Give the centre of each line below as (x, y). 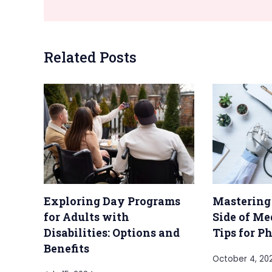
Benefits (66, 249)
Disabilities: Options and (112, 233)
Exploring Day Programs (112, 201)
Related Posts (90, 57)
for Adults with (87, 217)
